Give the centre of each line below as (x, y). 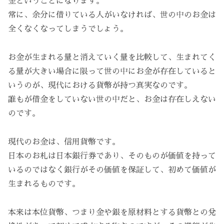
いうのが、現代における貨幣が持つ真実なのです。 (100, 86)
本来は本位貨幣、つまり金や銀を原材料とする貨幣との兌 (112, 212)
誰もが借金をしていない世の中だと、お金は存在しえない (112, 100)
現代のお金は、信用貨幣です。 (64, 142)
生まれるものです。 (44, 184)
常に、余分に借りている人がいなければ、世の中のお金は (112, 15)
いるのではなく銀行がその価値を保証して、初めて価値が (112, 170)
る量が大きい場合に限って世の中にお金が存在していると (112, 72)
